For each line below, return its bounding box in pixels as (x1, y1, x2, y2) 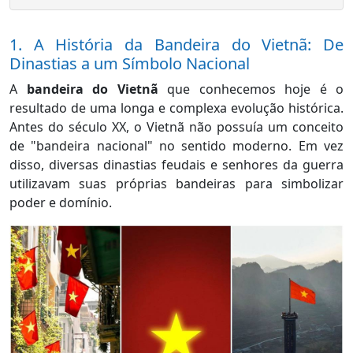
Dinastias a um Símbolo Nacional (9, 53, 250, 75)
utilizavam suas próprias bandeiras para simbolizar (9, 175, 344, 193)
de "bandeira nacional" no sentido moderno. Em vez (9, 137, 344, 155)
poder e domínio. (9, 194, 112, 212)
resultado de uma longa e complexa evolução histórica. (9, 99, 344, 117)
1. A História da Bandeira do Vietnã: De (9, 34, 344, 56)
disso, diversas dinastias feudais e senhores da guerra (9, 156, 344, 174)
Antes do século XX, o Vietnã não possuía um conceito (9, 118, 344, 136)
